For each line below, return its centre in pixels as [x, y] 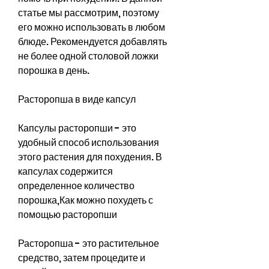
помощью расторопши [68, 214]
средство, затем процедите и [82, 258]
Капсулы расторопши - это [77, 128]
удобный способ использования [89, 142]
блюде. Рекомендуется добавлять [92, 41]
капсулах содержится [65, 171]
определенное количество [76, 186]
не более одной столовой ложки [88, 56]
